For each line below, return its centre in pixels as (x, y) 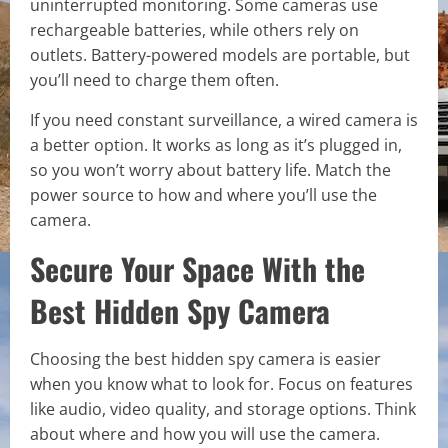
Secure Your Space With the (197, 268)
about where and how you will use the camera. (205, 433)
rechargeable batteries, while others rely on (194, 29)
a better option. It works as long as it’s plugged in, (216, 144)
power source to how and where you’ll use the (203, 194)
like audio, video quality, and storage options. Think (223, 408)
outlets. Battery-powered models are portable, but (220, 54)
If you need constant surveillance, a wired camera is (224, 119)
